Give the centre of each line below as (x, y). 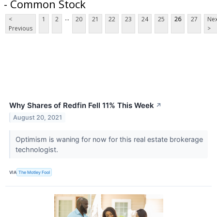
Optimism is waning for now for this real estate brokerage (109, 139)
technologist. (38, 150)
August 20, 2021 (38, 118)
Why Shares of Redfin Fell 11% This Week (82, 106)
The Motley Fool (34, 172)
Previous (21, 29)
